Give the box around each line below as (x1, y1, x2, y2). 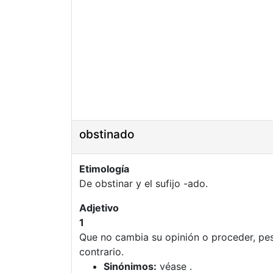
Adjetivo (79, 202, 119, 214)
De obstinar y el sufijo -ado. (79, 177, 208, 190)
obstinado (79, 127, 134, 141)
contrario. (79, 246, 124, 258)
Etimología (79, 163, 129, 175)
